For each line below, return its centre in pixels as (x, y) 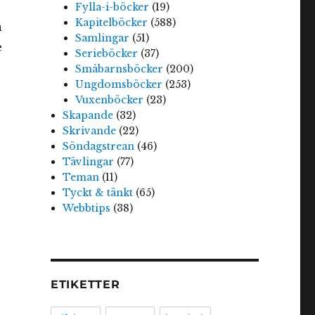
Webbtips (87, 208)
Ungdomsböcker (118, 85)
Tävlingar (89, 162)
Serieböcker (106, 54)
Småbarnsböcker (119, 69)
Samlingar (102, 38)
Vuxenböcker (109, 100)
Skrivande (90, 131)
